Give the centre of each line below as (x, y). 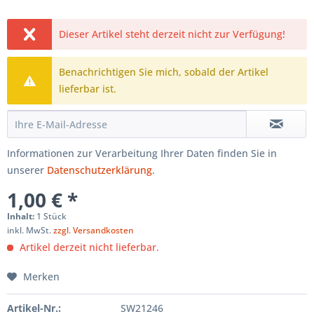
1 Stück (52, 216)
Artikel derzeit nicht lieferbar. (88, 247)
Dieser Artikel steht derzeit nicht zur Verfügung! (172, 34)
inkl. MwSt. (30, 230)
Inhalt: (22, 216)
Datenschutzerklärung (100, 170)
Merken (41, 276)
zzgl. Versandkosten (94, 230)
